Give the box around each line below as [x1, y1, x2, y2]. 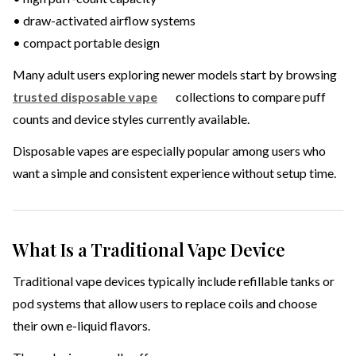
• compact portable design [13, 35, 160, 51]
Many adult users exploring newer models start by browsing [13, 67, 337, 83]
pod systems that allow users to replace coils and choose [13, 296, 317, 311]
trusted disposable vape [13, 89, 157, 105]
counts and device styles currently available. [13, 111, 250, 127]
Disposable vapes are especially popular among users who [13, 143, 326, 159]
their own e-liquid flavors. [13, 318, 150, 334]
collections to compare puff [173, 89, 326, 105]
